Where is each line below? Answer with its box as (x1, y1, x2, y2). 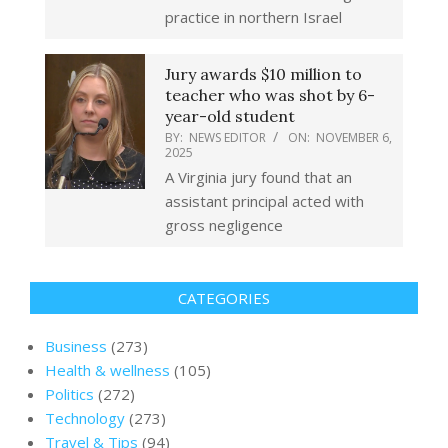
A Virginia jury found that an (165, 167, 352, 188)
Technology (45, 408, 125, 429)
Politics (45, 384, 94, 405)
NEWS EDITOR (189, 129, 266, 147)
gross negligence (165, 215, 283, 236)
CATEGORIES (178, 288, 270, 309)
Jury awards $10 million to (165, 64, 362, 85)
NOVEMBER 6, (316, 129, 392, 147)
